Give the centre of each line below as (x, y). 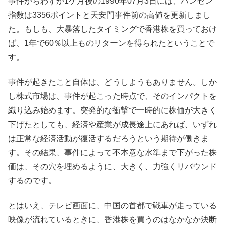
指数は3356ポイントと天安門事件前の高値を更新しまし (109, 15)
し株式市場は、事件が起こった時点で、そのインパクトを (113, 96)
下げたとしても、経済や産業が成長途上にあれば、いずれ (113, 124)
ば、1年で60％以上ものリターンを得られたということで (111, 43)
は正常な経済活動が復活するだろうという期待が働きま (108, 138)
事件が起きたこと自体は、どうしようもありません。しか (113, 82)
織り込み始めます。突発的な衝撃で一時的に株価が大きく (113, 110)
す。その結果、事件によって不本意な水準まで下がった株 (113, 152)
